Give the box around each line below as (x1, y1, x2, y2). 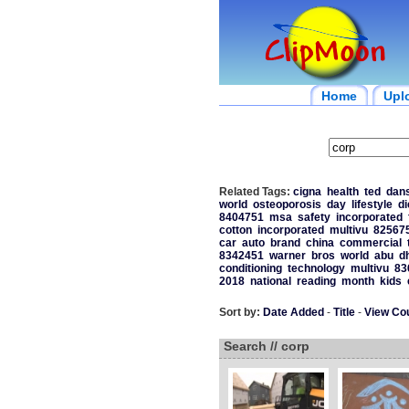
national (249, 275, 291, 288)
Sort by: (218, 306, 260, 319)
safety (297, 211, 330, 224)
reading (296, 275, 336, 288)
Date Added (262, 306, 324, 319)
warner (268, 249, 306, 262)
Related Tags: (218, 185, 290, 198)
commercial (339, 236, 402, 249)
